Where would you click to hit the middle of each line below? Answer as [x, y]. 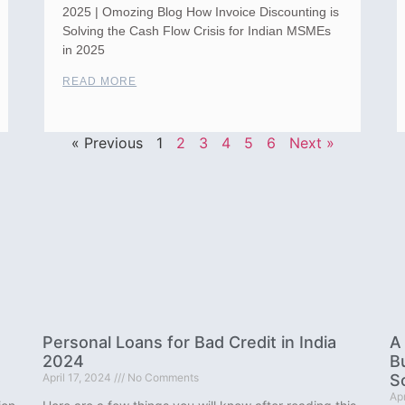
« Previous [107, 143]
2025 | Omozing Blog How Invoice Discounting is [201, 12]
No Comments [162, 378]
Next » [311, 143]
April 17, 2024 [79, 378]
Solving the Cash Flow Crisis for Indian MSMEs [197, 31]
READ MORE [100, 82]
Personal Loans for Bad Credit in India [190, 343]
